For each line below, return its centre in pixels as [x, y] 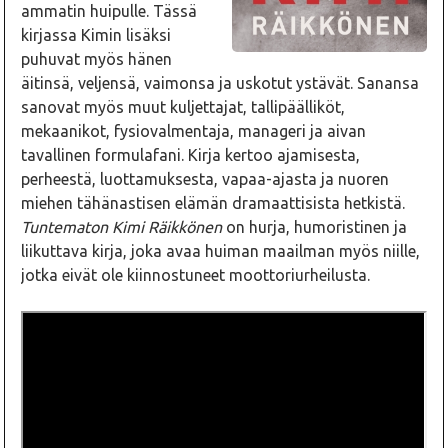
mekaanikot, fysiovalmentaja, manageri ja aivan [194, 131]
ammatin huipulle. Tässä [109, 11]
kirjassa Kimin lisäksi [96, 35]
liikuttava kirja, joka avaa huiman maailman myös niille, [221, 251]
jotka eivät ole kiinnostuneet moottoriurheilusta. [196, 275]
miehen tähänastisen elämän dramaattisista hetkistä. [213, 203]
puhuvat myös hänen [97, 59]
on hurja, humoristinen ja [315, 227]
